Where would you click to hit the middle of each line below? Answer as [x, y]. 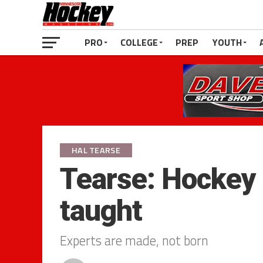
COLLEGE [139, 42]
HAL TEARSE [96, 150]
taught [101, 211]
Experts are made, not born [134, 241]
